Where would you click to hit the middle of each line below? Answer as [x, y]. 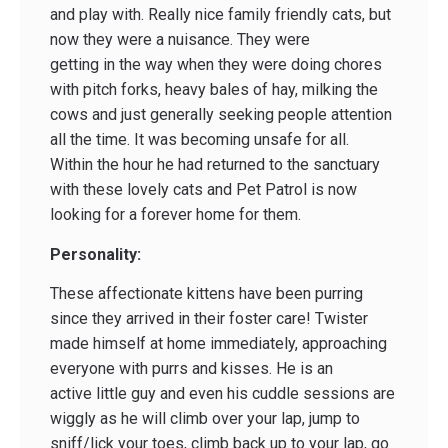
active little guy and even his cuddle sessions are [222, 394]
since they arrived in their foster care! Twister [209, 319]
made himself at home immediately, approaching [218, 344]
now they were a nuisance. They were [180, 40]
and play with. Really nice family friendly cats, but [220, 15]
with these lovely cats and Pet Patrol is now [203, 190]
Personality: [95, 254]
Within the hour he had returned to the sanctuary [215, 165]
